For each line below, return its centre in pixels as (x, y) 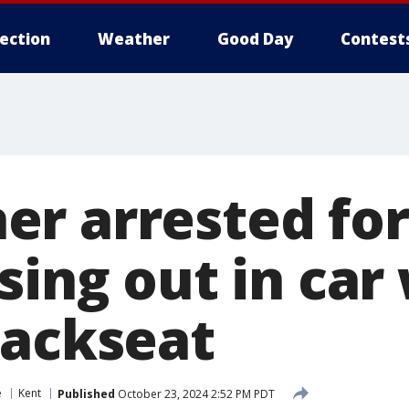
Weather (134, 39)
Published (86, 393)
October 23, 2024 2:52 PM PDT (195, 393)
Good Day (255, 39)
